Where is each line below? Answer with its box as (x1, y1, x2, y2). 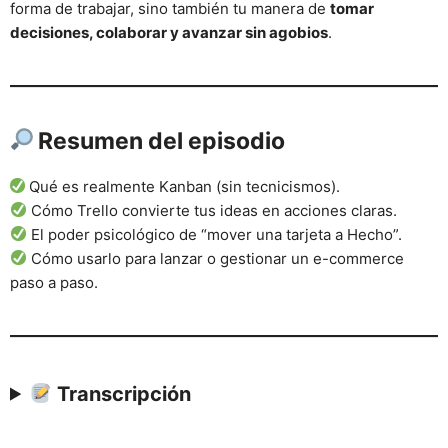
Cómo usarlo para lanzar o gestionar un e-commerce (27, 248, 405, 268)
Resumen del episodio (33, 126, 285, 155)
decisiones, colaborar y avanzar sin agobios (10, 22, 328, 42)
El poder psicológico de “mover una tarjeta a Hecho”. (27, 224, 403, 244)
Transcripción (57, 381, 192, 406)
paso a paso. (10, 272, 98, 292)
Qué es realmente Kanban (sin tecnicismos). (25, 176, 340, 196)
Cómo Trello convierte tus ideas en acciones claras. (27, 200, 398, 220)
